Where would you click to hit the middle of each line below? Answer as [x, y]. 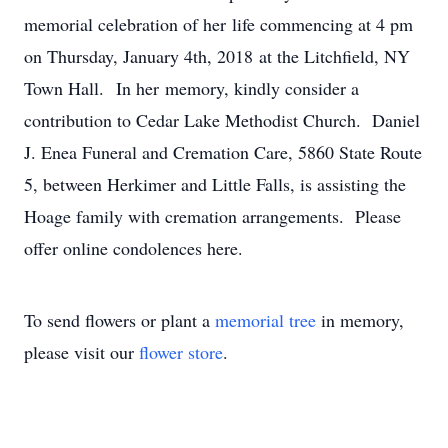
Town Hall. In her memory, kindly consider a [191, 88]
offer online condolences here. [133, 248]
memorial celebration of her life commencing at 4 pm [218, 24]
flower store [181, 352]
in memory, [360, 320]
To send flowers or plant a [119, 320]
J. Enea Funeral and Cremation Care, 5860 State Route [223, 152]
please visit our [81, 352]
